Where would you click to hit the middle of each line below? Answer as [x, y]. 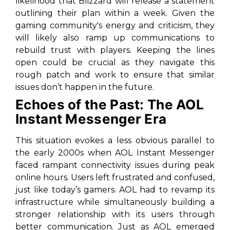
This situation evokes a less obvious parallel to [115, 140]
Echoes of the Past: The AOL [110, 104]
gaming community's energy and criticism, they [115, 25]
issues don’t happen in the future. [85, 87]
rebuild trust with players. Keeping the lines [115, 50]
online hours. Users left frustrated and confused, [115, 177]
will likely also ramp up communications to [115, 38]
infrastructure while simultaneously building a [115, 202]
